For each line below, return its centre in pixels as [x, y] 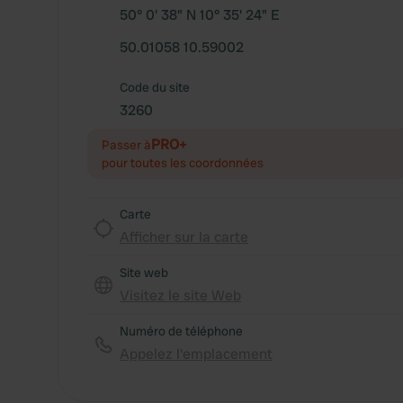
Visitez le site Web [180, 296]
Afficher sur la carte [184, 237]
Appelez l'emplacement [196, 354]
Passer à [126, 145]
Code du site [155, 87]
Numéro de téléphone [181, 331]
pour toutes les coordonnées [183, 163]
